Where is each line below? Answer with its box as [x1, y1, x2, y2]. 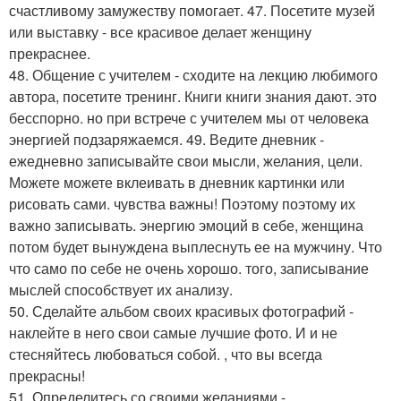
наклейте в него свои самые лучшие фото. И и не [9, 322, 337, 343]
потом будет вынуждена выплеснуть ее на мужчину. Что [9, 236, 382, 257]
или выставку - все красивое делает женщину [9, 21, 311, 42]
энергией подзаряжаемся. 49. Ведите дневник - [9, 129, 324, 149]
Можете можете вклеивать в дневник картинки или [9, 172, 345, 192]
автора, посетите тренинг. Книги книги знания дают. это [9, 86, 377, 107]
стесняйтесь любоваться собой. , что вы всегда [9, 344, 322, 364]
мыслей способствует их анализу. [9, 279, 233, 300]
